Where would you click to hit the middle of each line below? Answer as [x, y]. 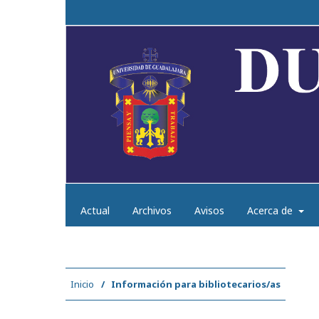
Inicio [82, 284]
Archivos [152, 210]
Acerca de [271, 210]
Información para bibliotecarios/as [196, 284]
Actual [95, 210]
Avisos [209, 210]
